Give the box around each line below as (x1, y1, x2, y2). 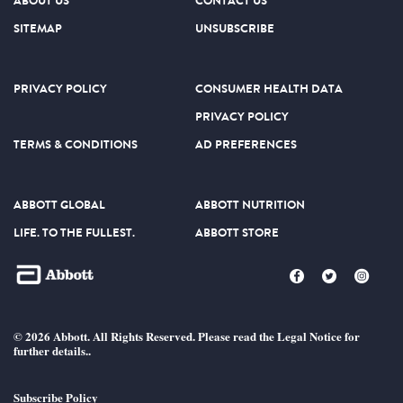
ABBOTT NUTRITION (194, 195, 305, 213)
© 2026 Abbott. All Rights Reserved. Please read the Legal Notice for (13, 327, 360, 345)
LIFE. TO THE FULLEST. (13, 223, 135, 241)
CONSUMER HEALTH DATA (194, 79, 343, 97)
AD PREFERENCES (194, 135, 297, 153)
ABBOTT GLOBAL (13, 195, 105, 213)
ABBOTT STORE (194, 223, 279, 241)
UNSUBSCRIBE (194, 19, 274, 37)
